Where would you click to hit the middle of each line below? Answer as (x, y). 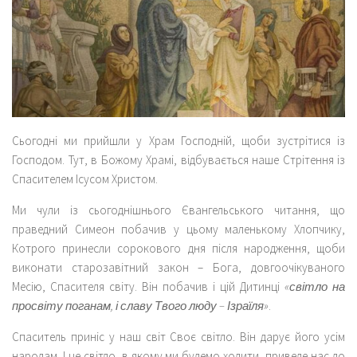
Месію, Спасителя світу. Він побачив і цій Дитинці (148, 286)
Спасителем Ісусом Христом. (85, 178)
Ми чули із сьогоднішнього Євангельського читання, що (178, 210)
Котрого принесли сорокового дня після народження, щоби (178, 248)
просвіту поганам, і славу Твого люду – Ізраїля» (140, 305)
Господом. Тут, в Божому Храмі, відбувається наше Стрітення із (178, 159)
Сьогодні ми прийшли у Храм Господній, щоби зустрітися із (178, 140)
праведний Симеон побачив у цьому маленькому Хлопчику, (178, 229)
